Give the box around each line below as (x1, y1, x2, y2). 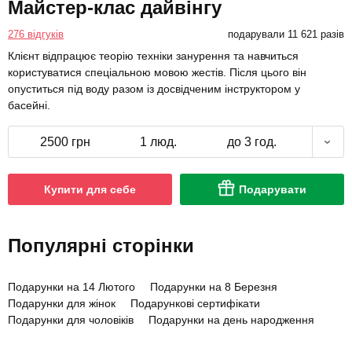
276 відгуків (8, 28, 64, 41)
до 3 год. (226, 135, 277, 149)
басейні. (8, 99, 50, 112)
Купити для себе (44, 183, 136, 196)
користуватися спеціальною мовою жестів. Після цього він (8, 66, 306, 79)
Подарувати (239, 183, 306, 196)
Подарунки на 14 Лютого (8, 280, 135, 294)
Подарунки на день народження (148, 313, 314, 327)
